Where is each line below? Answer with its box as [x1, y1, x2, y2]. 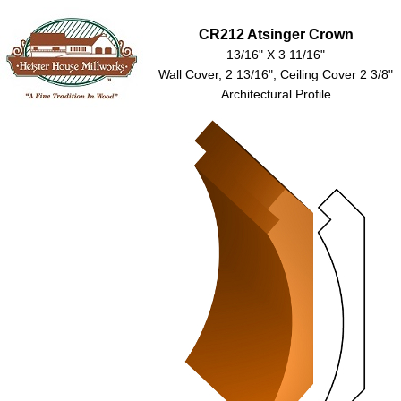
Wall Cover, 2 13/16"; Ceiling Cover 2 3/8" [158, 66, 393, 81]
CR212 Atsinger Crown [198, 26, 354, 42]
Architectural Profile [220, 86, 331, 101]
